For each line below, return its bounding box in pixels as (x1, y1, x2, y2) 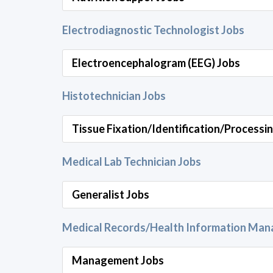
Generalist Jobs (72, 188, 149, 201)
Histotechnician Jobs (62, 89, 166, 102)
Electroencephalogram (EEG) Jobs (72, 56, 240, 69)
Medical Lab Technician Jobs (62, 155, 201, 168)
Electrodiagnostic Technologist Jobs (62, 23, 244, 37)
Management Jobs (72, 253, 164, 267)
